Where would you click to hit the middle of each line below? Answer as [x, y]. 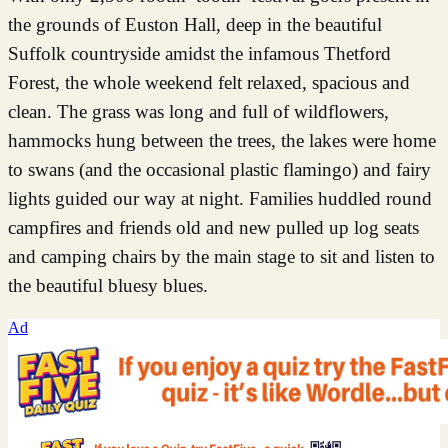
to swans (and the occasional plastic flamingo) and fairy [219, 169]
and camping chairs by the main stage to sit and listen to [221, 256]
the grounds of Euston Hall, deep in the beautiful [195, 24]
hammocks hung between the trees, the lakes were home [222, 140]
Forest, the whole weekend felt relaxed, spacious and [209, 82]
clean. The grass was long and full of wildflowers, [198, 111]
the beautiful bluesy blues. [108, 285]
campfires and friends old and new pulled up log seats [213, 227]
